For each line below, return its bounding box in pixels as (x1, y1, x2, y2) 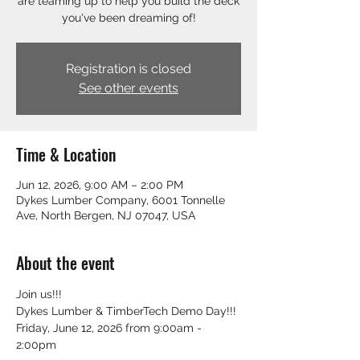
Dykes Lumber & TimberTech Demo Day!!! (16, 305, 236, 318)
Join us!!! (16, 288, 62, 301)
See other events (79, 80, 178, 96)
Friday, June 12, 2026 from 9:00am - (16, 321, 205, 335)
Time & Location (16, 142, 116, 167)
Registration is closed (66, 61, 191, 77)
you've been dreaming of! (61, 11, 196, 25)
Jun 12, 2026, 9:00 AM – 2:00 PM (16, 178, 183, 192)
